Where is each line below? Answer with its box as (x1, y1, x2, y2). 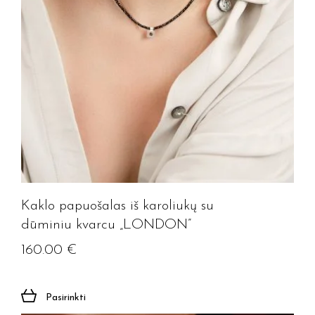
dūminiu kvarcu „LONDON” (21, 218, 191, 232)
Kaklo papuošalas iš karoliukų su (21, 199, 214, 213)
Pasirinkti (46, 292, 86, 303)
